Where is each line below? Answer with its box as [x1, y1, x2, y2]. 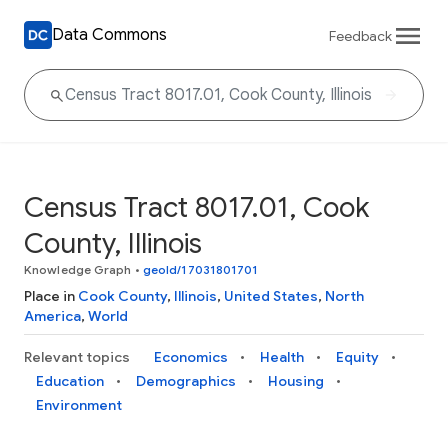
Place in [24, 287, 78, 305]
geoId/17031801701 [142, 262, 259, 277]
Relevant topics [24, 348, 130, 366]
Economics [154, 348, 228, 366]
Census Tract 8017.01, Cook [24, 190, 369, 225]
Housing [268, 372, 324, 390]
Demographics [136, 372, 236, 390]
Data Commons [52, 24, 167, 45]
